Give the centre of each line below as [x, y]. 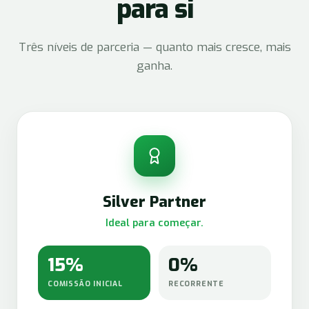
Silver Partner [154, 202]
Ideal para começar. [154, 223]
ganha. [154, 66]
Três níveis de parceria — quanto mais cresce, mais [154, 47]
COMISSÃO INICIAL [85, 283]
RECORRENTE [196, 283]
